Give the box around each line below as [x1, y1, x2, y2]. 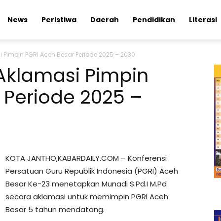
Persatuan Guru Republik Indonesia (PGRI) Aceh [5, 166, 178, 176]
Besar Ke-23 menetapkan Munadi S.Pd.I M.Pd [5, 179, 167, 189]
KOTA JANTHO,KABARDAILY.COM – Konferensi [5, 153, 167, 163]
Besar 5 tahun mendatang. [5, 204, 105, 215]
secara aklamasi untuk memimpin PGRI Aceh [5, 191, 168, 202]
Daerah [90, 15, 119, 25]
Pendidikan [133, 15, 175, 25]
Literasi [189, 15, 217, 25]
